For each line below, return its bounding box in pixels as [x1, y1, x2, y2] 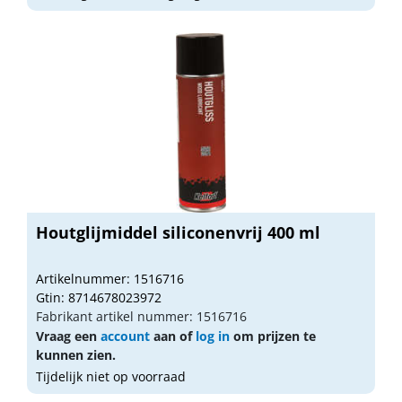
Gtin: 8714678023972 [36, 288, 162, 306]
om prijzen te [230, 327, 316, 345]
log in [196, 327, 230, 345]
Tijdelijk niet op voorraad [36, 367, 186, 385]
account [100, 327, 150, 345]
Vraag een [36, 327, 100, 345]
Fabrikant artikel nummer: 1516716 [36, 307, 247, 325]
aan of [150, 327, 196, 345]
